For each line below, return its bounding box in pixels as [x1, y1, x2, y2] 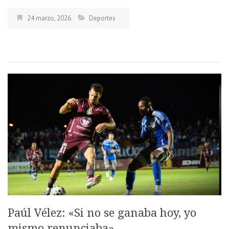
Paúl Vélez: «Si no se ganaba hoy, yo [8, 206, 196, 219]
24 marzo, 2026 [27, 14, 71, 23]
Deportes [89, 14, 116, 23]
